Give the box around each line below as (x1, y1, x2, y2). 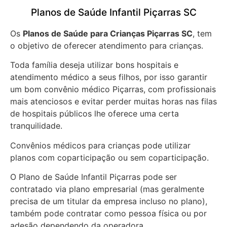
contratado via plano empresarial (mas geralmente (10, 184, 204, 195)
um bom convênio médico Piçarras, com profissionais (10, 84, 216, 95)
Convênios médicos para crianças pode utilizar (10, 140, 191, 150)
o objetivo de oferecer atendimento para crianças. (10, 40, 206, 51)
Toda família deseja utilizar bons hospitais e (10, 60, 178, 70)
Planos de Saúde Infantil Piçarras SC (30, 6, 197, 18)
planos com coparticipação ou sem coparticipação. (10, 152, 209, 163)
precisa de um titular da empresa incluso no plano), (10, 196, 207, 207)
